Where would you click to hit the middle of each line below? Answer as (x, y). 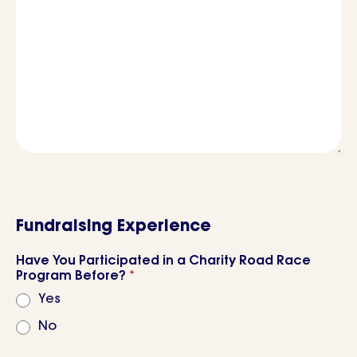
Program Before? (71, 276)
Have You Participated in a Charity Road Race (163, 261)
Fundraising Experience (114, 227)
